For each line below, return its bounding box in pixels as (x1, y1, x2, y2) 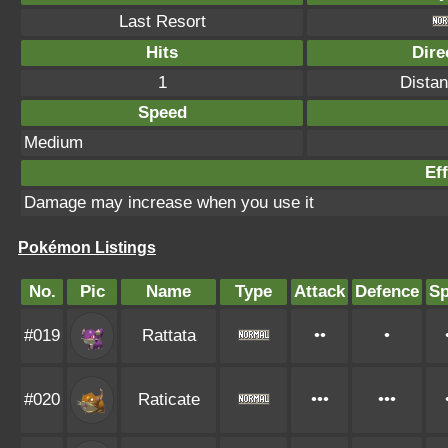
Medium (24, 133, 83, 152)
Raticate (137, 390, 200, 409)
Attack (294, 282, 345, 301)
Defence (355, 282, 419, 301)
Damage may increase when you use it (24, 193, 314, 212)
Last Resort (118, 12, 206, 31)
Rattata (141, 326, 196, 345)
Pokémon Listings (18, 239, 156, 256)
